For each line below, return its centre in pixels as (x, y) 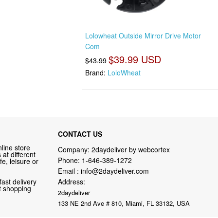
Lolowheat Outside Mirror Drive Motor (143, 35)
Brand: (97, 72)
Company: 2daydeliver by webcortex (114, 150)
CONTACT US (80, 134)
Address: (71, 182)
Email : (69, 171)
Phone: (70, 160)
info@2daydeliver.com (115, 171)
